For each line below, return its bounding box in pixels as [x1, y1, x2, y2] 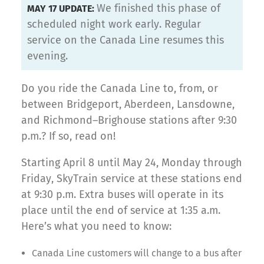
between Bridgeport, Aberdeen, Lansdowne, [21, 97, 235, 111]
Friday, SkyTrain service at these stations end [21, 171, 242, 185]
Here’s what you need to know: [21, 219, 171, 233]
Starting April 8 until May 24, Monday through [21, 156, 242, 169]
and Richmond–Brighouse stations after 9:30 [21, 113, 237, 127]
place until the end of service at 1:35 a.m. [21, 203, 223, 217]
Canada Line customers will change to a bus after [32, 247, 242, 259]
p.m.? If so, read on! [21, 129, 115, 143]
